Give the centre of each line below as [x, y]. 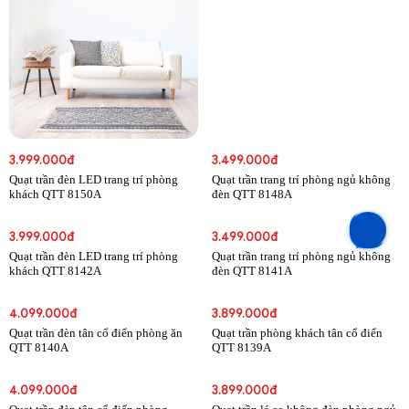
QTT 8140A [39, 347]
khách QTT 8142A [55, 270]
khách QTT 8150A [55, 194]
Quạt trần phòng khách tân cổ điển [297, 332]
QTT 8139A [241, 347]
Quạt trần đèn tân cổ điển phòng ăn [96, 332]
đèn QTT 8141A [252, 270]
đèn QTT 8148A [252, 194]
